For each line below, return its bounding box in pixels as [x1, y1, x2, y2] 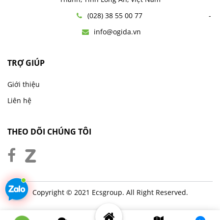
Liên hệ [7, 96, 31, 106]
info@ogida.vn [93, 27, 141, 37]
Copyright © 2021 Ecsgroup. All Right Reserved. [32, 188, 188, 197]
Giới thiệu [7, 80, 40, 89]
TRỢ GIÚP [7, 57, 45, 69]
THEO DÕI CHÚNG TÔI [7, 126, 91, 137]
